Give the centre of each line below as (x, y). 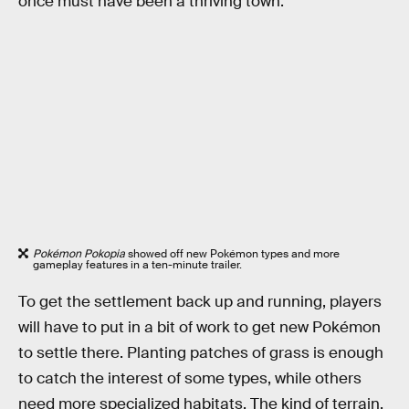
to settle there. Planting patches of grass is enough (201, 353)
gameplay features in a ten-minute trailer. (137, 264)
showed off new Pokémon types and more (234, 253)
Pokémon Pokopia (80, 253)
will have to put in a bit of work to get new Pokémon (199, 328)
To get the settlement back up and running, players (200, 302)
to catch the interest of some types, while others (190, 379)
